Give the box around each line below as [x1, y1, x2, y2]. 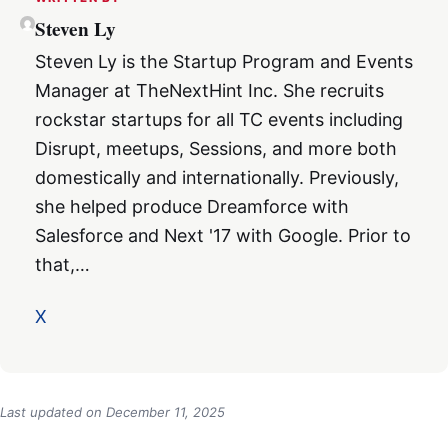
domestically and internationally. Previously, [34, 167, 399, 189]
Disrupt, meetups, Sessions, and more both [34, 138, 397, 160]
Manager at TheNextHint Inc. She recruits [34, 80, 384, 102]
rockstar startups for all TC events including [34, 109, 403, 131]
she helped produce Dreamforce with [34, 196, 349, 218]
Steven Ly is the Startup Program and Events [34, 51, 413, 73]
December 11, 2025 [106, 403, 225, 420]
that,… [34, 254, 90, 276]
